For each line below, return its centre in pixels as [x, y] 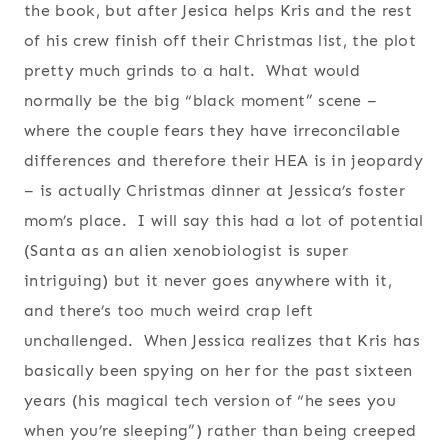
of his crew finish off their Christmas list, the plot [220, 41]
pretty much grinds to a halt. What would [192, 71]
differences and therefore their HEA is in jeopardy [224, 161]
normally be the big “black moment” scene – [201, 101]
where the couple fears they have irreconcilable [212, 131]
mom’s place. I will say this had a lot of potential [224, 221]
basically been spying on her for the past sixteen [218, 371]
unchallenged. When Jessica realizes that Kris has [222, 341]
